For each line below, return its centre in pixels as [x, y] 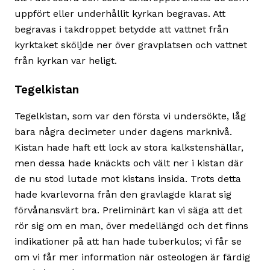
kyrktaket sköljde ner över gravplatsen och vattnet [131, 45]
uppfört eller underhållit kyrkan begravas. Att [120, 14]
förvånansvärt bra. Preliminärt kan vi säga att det [128, 210]
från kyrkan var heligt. [66, 61]
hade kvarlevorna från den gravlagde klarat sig [123, 195]
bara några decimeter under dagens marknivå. [123, 132]
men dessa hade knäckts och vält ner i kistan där [129, 163]
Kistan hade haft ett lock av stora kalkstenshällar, [129, 148]
